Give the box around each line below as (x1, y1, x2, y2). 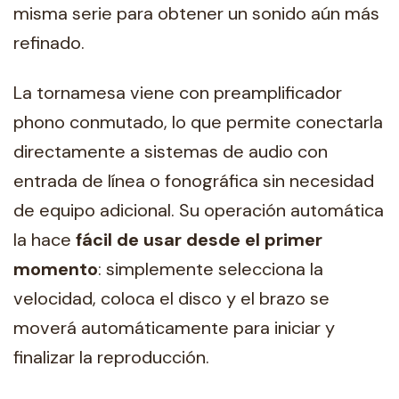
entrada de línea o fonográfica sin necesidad (13, 168, 374, 192)
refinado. (13, 31, 85, 55)
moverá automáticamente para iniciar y (13, 315, 335, 339)
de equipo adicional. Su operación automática (13, 198, 384, 222)
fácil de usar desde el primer (76, 227, 322, 251)
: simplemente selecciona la (98, 256, 323, 281)
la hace (13, 227, 76, 251)
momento (13, 256, 98, 281)
